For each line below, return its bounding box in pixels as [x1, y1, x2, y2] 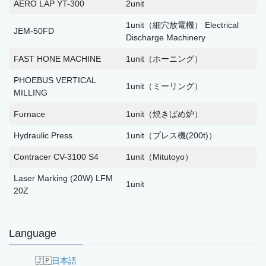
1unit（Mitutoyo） [126, 151, 210, 161]
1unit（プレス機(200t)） [126, 130, 233, 140]
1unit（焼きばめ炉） [126, 109, 236, 119]
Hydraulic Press [14, 130, 72, 140]
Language [9, 227, 56, 239]
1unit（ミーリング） [126, 81, 238, 91]
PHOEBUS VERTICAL [14, 75, 96, 85]
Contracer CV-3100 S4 [14, 151, 99, 161]
